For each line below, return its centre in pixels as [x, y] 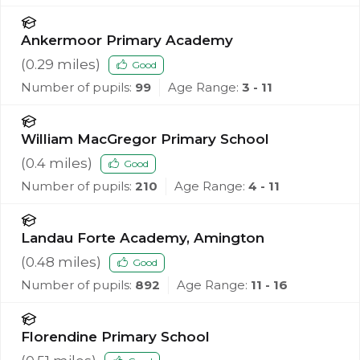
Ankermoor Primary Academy [127, 41]
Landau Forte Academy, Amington [143, 238]
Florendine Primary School [115, 337]
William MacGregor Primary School [145, 139]
